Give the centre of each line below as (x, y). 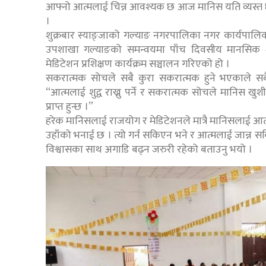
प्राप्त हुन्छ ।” (69, 107)
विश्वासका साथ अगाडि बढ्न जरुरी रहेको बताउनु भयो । (149, 149)
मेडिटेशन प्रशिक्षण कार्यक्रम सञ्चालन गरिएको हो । (138, 64)
